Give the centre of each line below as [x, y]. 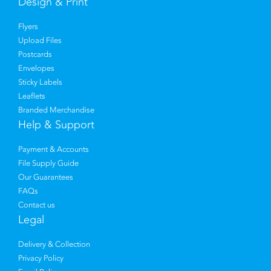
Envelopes [36, 68]
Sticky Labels [40, 82]
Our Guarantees [46, 177]
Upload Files [40, 40]
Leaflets [32, 96]
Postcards [35, 54]
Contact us [37, 205]
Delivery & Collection [54, 244]
